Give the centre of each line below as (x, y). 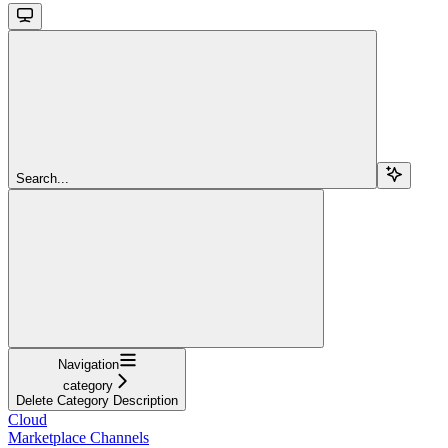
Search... (42, 178)
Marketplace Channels (78, 437)
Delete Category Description (97, 400)
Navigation (88, 364)
